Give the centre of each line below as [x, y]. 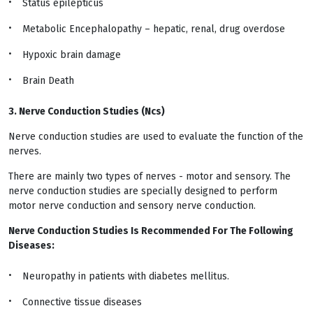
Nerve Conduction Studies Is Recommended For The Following [151, 231]
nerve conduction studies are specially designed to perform [143, 191]
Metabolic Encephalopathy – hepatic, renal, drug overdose [154, 29]
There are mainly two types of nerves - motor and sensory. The [150, 176]
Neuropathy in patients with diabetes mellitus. [126, 276]
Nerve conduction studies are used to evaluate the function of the [156, 137]
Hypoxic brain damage [72, 55]
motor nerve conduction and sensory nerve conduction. [132, 206]
